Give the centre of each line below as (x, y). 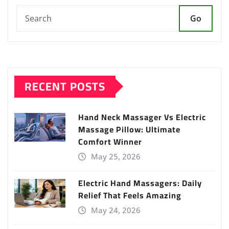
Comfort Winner (110, 141)
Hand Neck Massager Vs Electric (142, 117)
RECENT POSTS (65, 86)
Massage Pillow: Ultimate (129, 129)
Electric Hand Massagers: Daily (140, 183)
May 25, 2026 (116, 156)
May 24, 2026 (116, 210)
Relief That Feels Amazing (130, 195)
